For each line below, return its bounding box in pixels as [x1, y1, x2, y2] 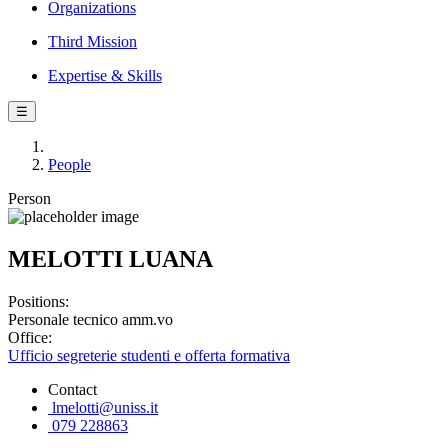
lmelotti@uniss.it [48, 398, 158, 416]
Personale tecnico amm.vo [8, 310, 173, 328]
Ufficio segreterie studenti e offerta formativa [8, 346, 290, 364]
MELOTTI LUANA [8, 245, 213, 272]
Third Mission [48, 33, 137, 50]
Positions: [8, 292, 69, 310]
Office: [8, 328, 52, 346]
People [48, 156, 91, 173]
